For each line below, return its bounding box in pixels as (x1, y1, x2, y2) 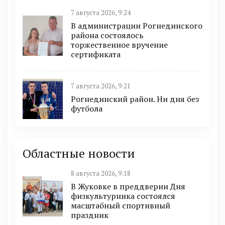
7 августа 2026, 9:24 (71, 9, 131, 18)
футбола (71, 102, 102, 114)
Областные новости (23, 145, 135, 162)
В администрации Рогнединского (71, 20, 202, 32)
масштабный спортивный (71, 200, 170, 211)
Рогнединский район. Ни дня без (71, 93, 199, 104)
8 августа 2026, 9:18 (71, 169, 131, 178)
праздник (71, 209, 108, 221)
